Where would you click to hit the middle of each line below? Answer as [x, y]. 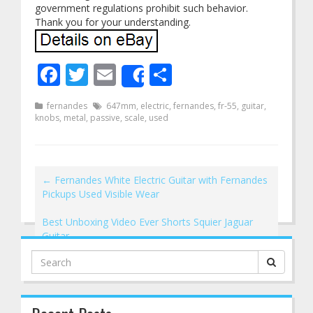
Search [46, 256]
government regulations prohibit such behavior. [141, 8]
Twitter [125, 74]
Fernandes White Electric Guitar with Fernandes [160, 180]
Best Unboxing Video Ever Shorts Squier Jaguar [147, 222]
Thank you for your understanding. [113, 22]
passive [105, 118]
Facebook [109, 74]
